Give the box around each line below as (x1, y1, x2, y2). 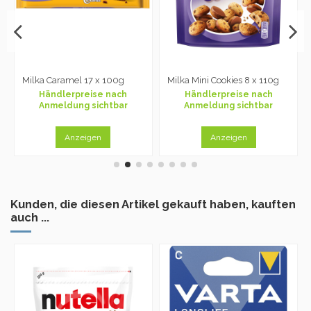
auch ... (10, 210, 49, 225)
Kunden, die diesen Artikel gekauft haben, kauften (10, 197, 296, 212)
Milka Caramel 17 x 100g (22, 74, 124, 85)
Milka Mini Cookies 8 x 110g (167, 74, 280, 85)
